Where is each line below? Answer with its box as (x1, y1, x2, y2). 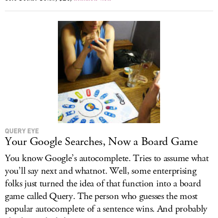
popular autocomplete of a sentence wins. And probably (5, 202, 208, 216)
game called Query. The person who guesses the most (5, 190, 198, 203)
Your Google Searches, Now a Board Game (5, 134, 198, 149)
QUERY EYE (5, 127, 39, 135)
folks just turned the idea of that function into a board (5, 177, 201, 190)
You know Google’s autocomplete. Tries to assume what (5, 152, 209, 165)
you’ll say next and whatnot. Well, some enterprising (5, 164, 197, 178)
